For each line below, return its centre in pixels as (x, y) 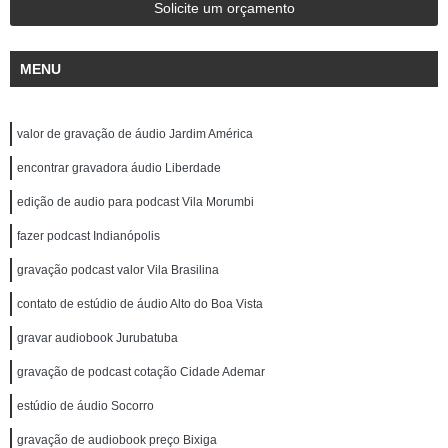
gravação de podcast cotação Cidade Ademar (141, 372)
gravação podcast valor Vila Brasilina (118, 270)
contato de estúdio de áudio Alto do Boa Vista (140, 304)
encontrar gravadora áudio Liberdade (119, 168)
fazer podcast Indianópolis (88, 236)
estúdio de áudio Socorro (85, 406)
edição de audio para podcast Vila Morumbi (135, 202)
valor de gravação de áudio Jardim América (135, 134)
